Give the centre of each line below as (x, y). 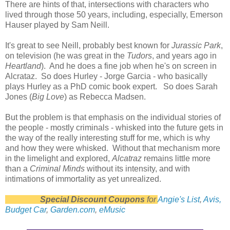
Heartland (23, 66)
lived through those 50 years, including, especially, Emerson (114, 15)
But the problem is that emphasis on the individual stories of (113, 118)
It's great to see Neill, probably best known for (88, 46)
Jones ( (18, 97)
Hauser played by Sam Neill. (57, 25)
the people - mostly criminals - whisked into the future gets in (114, 128)
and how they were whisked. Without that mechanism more (113, 148)
